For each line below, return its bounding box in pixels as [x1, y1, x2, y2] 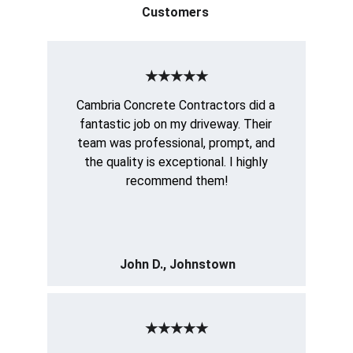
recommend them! [126, 173, 229, 188]
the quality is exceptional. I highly [84, 154, 271, 169]
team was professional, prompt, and [76, 136, 278, 150]
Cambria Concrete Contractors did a [76, 98, 278, 113]
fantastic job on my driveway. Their [80, 117, 275, 132]
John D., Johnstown [119, 257, 236, 272]
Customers [141, 5, 212, 20]
